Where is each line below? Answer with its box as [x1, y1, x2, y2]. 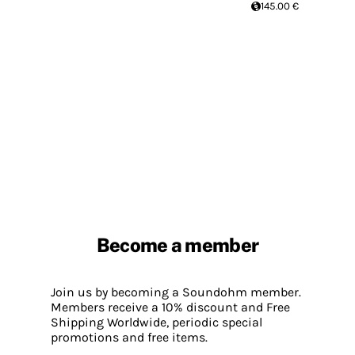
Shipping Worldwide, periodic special [51, 314, 262, 330]
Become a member [96, 234, 259, 257]
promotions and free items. [51, 329, 208, 345]
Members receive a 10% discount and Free [51, 299, 290, 315]
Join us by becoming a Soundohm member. [51, 284, 301, 300]
